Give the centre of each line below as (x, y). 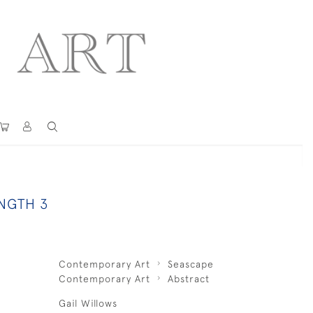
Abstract (188, 279)
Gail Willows (88, 303)
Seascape (190, 264)
